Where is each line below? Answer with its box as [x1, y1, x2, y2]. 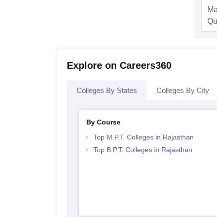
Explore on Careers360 [67, 60, 171, 71]
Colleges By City [156, 86, 209, 94]
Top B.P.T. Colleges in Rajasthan [93, 146, 192, 154]
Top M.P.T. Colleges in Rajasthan [93, 133, 194, 141]
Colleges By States [77, 86, 137, 94]
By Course [86, 118, 121, 126]
